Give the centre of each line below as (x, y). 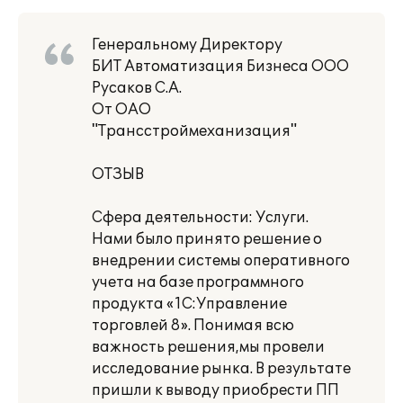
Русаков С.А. (137, 88)
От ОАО (121, 110)
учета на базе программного (198, 282)
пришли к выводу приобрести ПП (215, 390)
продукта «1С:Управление (189, 304)
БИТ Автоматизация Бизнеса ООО (220, 67)
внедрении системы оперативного (221, 261)
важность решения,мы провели (208, 347)
